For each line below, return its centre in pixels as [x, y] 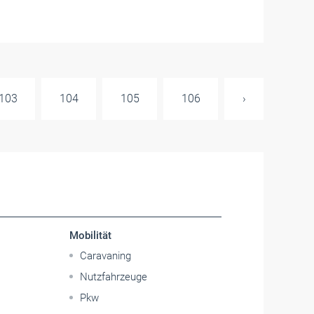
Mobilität [91, 235]
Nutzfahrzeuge [114, 277]
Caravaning [106, 256]
